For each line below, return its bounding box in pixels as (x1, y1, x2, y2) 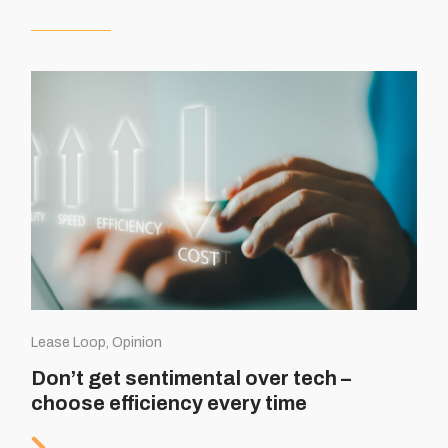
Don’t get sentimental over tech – (31, 366, 352, 389)
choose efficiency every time (31, 391, 308, 414)
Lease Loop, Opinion (31, 334, 163, 350)
